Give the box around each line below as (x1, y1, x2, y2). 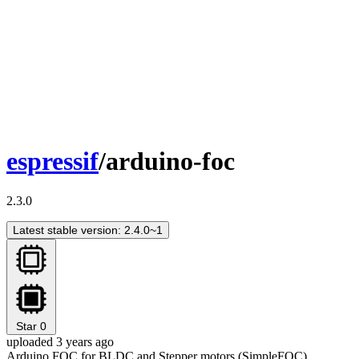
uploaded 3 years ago (6, 334, 114, 349)
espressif (6, 147, 99, 176)
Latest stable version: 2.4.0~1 (13, 223, 163, 236)
